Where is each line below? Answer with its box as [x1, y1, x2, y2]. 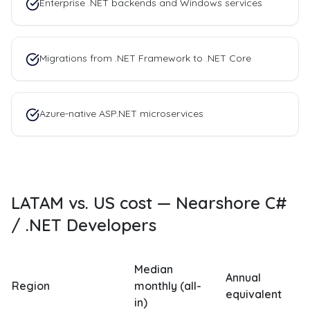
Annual [226, 271, 261, 284]
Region [12, 279, 50, 293]
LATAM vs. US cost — [11, 192, 176, 213]
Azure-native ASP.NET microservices [39, 107, 203, 120]
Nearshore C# [176, 192, 287, 213]
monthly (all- [134, 279, 201, 293]
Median [134, 262, 173, 276]
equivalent [226, 287, 282, 301]
